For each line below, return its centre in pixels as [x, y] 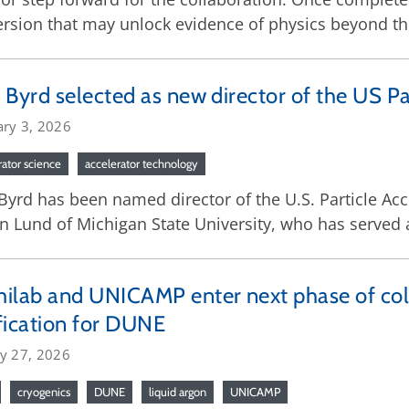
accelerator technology [142, 163]
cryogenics [44, 392]
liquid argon [178, 392]
